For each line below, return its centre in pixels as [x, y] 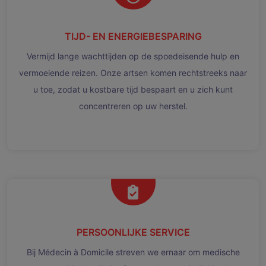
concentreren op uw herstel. [133, 106]
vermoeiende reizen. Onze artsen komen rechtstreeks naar [133, 72]
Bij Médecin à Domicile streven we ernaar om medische [133, 252]
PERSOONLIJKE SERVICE [133, 232]
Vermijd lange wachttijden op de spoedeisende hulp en [133, 56]
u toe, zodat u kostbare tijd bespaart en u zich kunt [133, 89]
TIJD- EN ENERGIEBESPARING [133, 36]
